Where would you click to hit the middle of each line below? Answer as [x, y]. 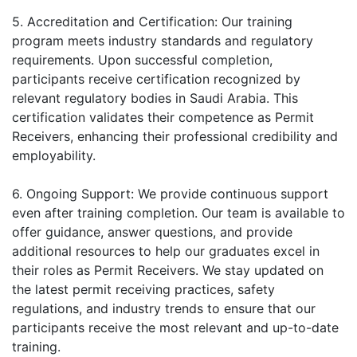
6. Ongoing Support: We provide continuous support [170, 193]
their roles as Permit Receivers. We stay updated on [168, 270]
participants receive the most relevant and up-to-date [175, 327]
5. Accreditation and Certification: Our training [152, 21]
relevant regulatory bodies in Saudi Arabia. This [155, 98]
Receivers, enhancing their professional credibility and [175, 136]
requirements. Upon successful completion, [142, 59]
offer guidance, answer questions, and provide [152, 231]
